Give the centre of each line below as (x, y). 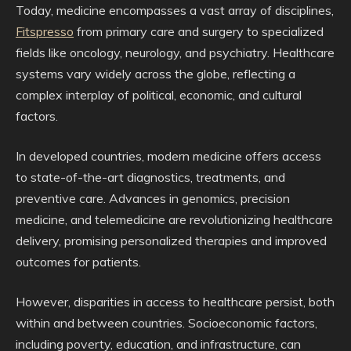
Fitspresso (45, 31)
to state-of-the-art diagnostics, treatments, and (150, 177)
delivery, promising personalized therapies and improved (171, 241)
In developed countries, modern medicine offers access (168, 156)
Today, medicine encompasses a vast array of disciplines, (175, 10)
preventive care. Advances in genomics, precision (153, 198)
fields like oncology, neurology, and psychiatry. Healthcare (175, 52)
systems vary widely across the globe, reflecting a (156, 74)
